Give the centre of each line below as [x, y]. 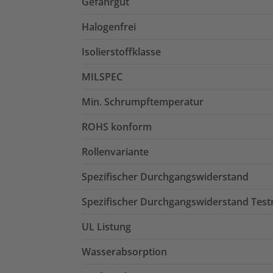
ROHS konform [117, 126]
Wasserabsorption [124, 251]
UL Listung [106, 226]
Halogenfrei [109, 27]
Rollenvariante [115, 151]
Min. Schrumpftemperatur [143, 101]
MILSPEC [102, 76]
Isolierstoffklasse [121, 51]
